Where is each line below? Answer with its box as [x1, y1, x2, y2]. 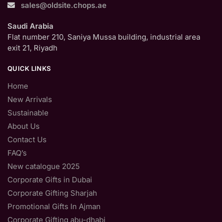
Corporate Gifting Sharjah [7, 188, 97, 198]
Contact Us [7, 134, 47, 144]
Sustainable [7, 108, 49, 117]
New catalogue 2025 [7, 161, 80, 171]
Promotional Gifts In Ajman [7, 201, 101, 211]
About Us [7, 121, 40, 131]
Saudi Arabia [7, 21, 55, 31]
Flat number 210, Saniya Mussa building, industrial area [7, 32, 200, 42]
